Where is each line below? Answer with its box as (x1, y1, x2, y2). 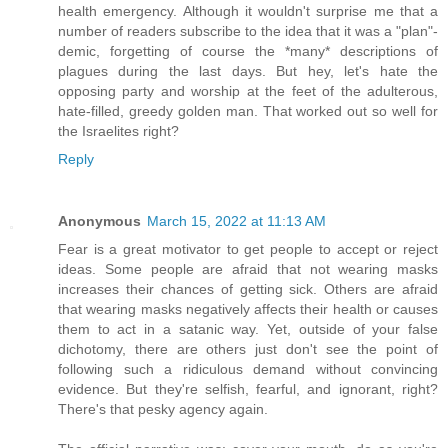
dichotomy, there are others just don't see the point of (58, 340, 438, 357)
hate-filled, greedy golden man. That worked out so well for (58, 102, 438, 119)
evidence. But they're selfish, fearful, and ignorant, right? (58, 380, 438, 397)
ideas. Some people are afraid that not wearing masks (58, 260, 438, 277)
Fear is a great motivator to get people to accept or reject (58, 240, 438, 257)
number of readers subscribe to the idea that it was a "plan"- (58, 22, 438, 39)
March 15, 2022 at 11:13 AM (147, 212, 326, 229)
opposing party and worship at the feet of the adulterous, (58, 82, 438, 99)
